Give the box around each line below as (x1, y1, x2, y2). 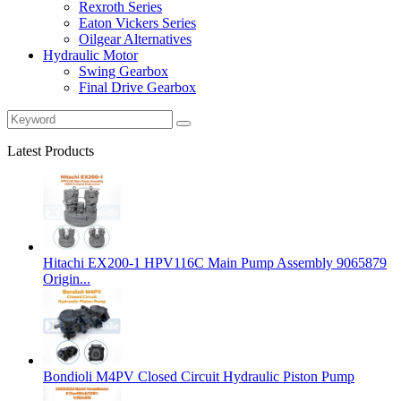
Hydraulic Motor (43, 47, 138, 63)
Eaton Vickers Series (79, 15, 196, 30)
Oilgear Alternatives (79, 31, 192, 47)
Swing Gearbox (79, 64, 168, 79)
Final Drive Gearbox (79, 80, 196, 95)
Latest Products (7, 143, 94, 158)
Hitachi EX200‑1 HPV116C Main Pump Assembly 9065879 (43, 255, 387, 270)
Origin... (43, 271, 90, 286)
